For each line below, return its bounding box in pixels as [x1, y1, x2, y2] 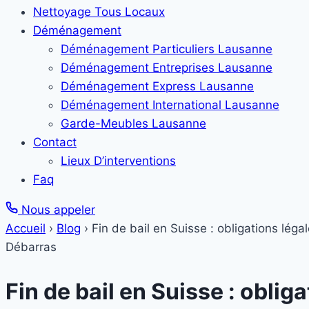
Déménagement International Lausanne [61, 98, 279, 112]
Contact [33, 135, 77, 149]
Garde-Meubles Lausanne [61, 117, 206, 130]
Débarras [6, 240, 57, 254]
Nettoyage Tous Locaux [33, 5, 165, 19]
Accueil [6, 221, 46, 235]
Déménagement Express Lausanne [61, 79, 254, 93]
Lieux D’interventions [61, 154, 176, 168]
